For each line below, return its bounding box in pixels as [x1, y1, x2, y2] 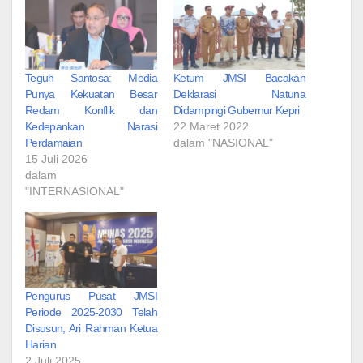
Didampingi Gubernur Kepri [173, 103, 300, 117]
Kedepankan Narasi [25, 119, 157, 133]
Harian [25, 338, 56, 351]
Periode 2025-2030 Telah [25, 305, 157, 318]
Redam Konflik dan [25, 103, 157, 117]
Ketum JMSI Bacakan [173, 70, 305, 84]
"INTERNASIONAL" [25, 184, 124, 198]
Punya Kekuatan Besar [25, 87, 157, 100]
